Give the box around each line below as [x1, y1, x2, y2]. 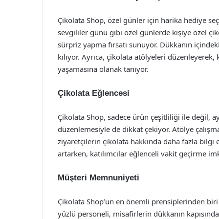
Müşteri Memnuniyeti [58, 173, 139, 182]
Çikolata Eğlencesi [58, 88, 130, 98]
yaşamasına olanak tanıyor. [58, 64, 149, 74]
